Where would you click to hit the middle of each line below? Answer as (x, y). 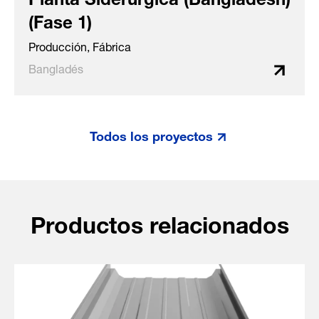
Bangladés (56, 68)
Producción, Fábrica (80, 46)
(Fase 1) (60, 20)
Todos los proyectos (151, 134)
